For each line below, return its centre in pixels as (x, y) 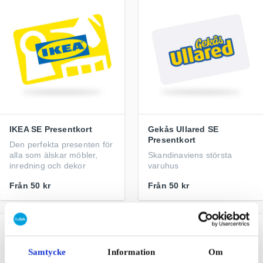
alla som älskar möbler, (54, 155)
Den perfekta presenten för (61, 144)
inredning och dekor (48, 166)
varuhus (163, 166)
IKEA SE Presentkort (51, 129)
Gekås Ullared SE (183, 129)
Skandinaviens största (190, 155)
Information (131, 252)
